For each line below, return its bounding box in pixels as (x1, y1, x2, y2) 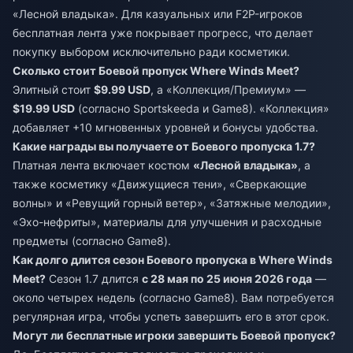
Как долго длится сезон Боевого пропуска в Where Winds (13, 252, 333, 266)
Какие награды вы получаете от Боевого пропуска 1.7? (13, 139, 315, 153)
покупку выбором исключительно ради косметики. (13, 44, 290, 58)
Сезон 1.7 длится (46, 271, 142, 285)
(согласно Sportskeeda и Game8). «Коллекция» (75, 101, 329, 115)
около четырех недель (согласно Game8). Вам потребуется (13, 290, 334, 304)
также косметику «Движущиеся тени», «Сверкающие (13, 176, 307, 191)
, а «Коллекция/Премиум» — (150, 82, 306, 96)
